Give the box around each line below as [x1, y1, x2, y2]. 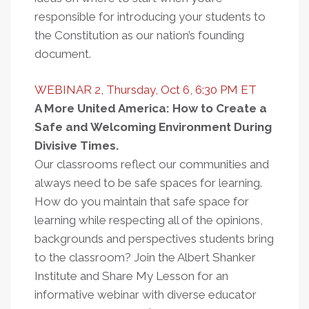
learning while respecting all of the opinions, [34, 213, 263, 227]
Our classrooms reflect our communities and [34, 157, 269, 171]
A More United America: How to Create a [34, 101, 267, 115]
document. [34, 47, 91, 61]
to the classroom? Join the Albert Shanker [34, 250, 256, 264]
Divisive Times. [34, 139, 119, 152]
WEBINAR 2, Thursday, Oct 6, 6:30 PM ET [34, 83, 257, 97]
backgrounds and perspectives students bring [34, 232, 274, 246]
